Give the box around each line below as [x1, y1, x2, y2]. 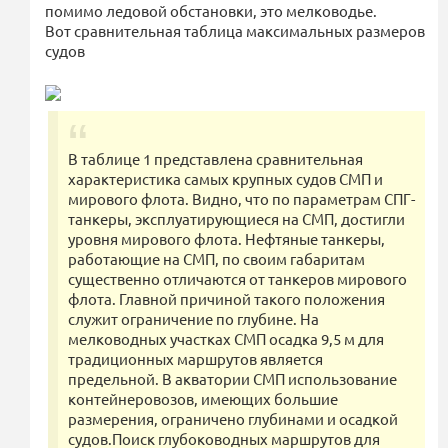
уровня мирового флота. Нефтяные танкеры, [68, 229, 385, 249]
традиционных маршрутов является [68, 349, 323, 369]
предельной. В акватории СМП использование [68, 369, 397, 389]
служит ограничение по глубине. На [68, 309, 319, 329]
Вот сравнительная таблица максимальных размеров [45, 21, 425, 41]
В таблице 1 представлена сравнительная [68, 149, 363, 169]
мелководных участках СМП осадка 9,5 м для [68, 329, 384, 349]
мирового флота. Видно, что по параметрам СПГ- [68, 189, 415, 209]
